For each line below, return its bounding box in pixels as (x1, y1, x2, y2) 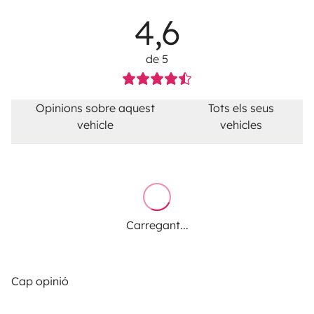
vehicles (220, 118, 263, 132)
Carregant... (125, 218, 189, 232)
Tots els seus (208, 101, 275, 115)
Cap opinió (11, 274, 69, 288)
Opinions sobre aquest (36, 101, 156, 115)
